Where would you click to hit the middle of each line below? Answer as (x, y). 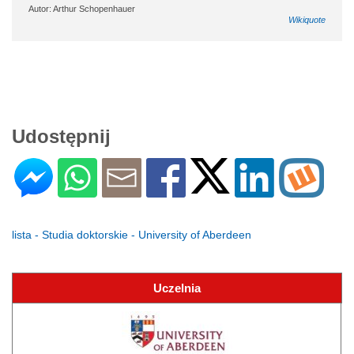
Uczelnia (177, 288)
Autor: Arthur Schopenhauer (82, 8)
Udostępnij (61, 136)
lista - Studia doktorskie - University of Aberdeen (132, 234)
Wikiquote (307, 19)
